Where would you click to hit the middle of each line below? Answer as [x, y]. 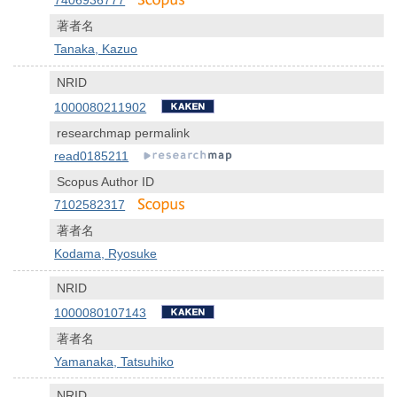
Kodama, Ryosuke [106, 254]
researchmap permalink [124, 133]
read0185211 [92, 156]
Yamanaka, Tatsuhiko [114, 361]
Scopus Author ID [106, 182]
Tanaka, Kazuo [96, 49]
